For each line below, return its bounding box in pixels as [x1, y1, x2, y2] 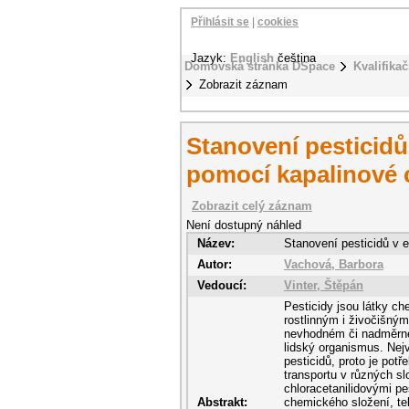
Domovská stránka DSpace [184, 59, 335, 73]
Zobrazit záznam [199, 78, 288, 91]
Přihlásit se [191, 16, 249, 27]
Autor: [197, 257, 232, 271]
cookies [257, 16, 299, 27]
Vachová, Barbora [284, 257, 383, 271]
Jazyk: [191, 51, 230, 65]
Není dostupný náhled [186, 218, 301, 232]
